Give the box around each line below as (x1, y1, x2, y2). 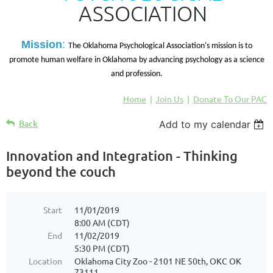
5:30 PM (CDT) (74, 242, 130, 253)
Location (29, 255, 62, 266)
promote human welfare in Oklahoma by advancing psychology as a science (9, 55, 264, 65)
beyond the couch (6, 163, 116, 180)
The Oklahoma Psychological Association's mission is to (68, 41, 252, 51)
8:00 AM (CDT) (74, 216, 130, 228)
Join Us (155, 93, 184, 104)
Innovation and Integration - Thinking (6, 147, 238, 164)
